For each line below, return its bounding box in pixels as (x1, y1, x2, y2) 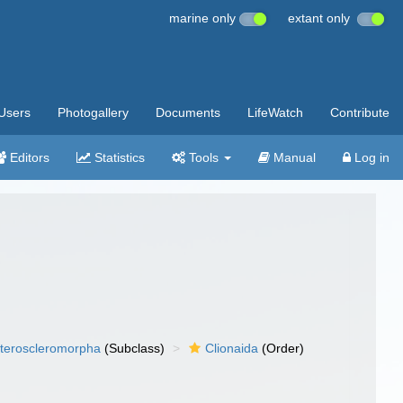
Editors (6, 150, 49, 165)
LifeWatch (247, 105, 303, 120)
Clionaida (205, 341, 259, 355)
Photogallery (58, 105, 129, 120)
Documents (156, 105, 220, 120)
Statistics (91, 150, 145, 165)
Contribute (330, 105, 390, 120)
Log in (351, 150, 390, 165)
